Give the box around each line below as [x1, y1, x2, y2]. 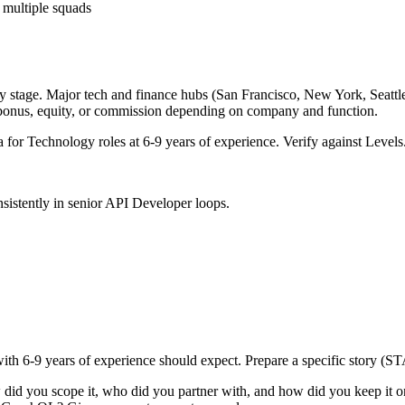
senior [68, 195, 102, 212]
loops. [192, 195, 230, 212]
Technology [27, 134, 95, 150]
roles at [95, 134, 143, 150]
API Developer [105, 195, 192, 212]
